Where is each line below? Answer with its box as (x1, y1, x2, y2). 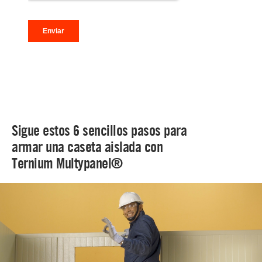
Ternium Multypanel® (12, 154, 123, 172)
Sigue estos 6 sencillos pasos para (12, 121, 187, 139)
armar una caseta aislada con (12, 137, 163, 156)
